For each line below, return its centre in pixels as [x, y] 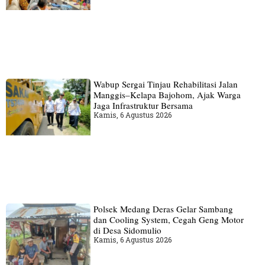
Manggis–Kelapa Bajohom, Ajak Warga [167, 94]
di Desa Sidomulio [127, 230]
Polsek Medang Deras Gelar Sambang [163, 209]
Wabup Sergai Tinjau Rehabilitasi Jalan [165, 84]
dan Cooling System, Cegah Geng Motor [168, 219]
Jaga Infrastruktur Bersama [143, 105]
